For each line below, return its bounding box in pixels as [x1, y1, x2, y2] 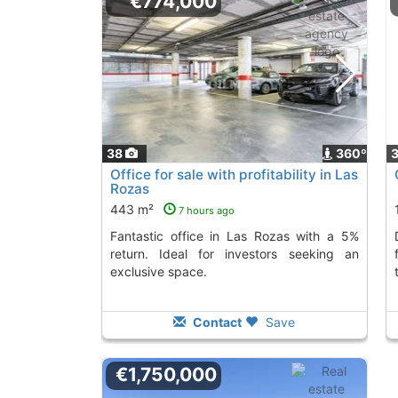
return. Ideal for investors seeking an [109, 246, 359, 262]
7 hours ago [178, 204, 235, 218]
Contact [190, 314, 243, 330]
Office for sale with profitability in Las [109, 166, 358, 184]
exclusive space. [109, 264, 207, 280]
